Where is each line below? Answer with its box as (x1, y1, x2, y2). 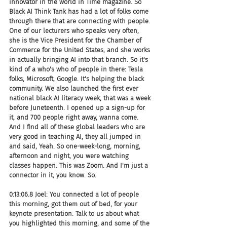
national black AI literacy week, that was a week (9, 94, 153, 102)
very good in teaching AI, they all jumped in (9, 132, 143, 140)
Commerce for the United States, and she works (9, 46, 152, 54)
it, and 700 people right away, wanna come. (9, 113, 140, 121)
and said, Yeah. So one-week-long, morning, (9, 142, 142, 150)
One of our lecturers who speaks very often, (9, 26, 141, 34)
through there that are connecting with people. (9, 17, 152, 25)
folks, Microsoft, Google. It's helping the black (9, 74, 146, 83)
